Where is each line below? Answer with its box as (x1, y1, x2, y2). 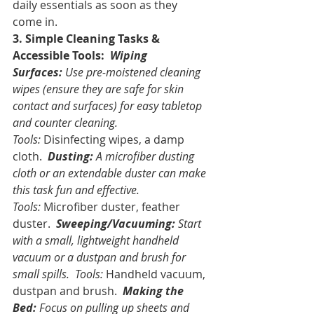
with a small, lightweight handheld (13, 232, 182, 248)
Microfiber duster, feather (41, 198, 183, 214)
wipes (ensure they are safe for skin (13, 81, 186, 97)
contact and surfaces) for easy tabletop (13, 97, 205, 114)
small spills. (13, 266, 72, 282)
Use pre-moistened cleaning (62, 64, 203, 80)
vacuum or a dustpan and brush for (13, 249, 189, 265)
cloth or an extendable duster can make (13, 165, 209, 181)
